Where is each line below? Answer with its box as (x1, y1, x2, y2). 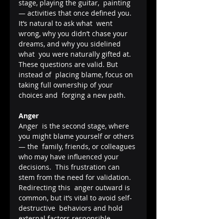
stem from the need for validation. (19, 172, 133, 182)
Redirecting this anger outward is (19, 182, 132, 192)
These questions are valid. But (19, 59, 120, 69)
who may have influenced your (19, 152, 121, 161)
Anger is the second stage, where (19, 121, 131, 131)
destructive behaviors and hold (19, 203, 125, 213)
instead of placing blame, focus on (19, 69, 135, 79)
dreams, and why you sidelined (19, 39, 123, 48)
